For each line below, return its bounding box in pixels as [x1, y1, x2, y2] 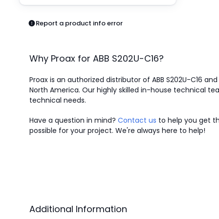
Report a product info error [36, 19, 123, 28]
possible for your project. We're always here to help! [29, 126, 205, 135]
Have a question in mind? [29, 115, 118, 125]
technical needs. [29, 95, 86, 105]
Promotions [10, 81, 46, 90]
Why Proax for [29, 52, 90, 65]
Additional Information [29, 203, 127, 215]
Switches [10, 58, 38, 67]
